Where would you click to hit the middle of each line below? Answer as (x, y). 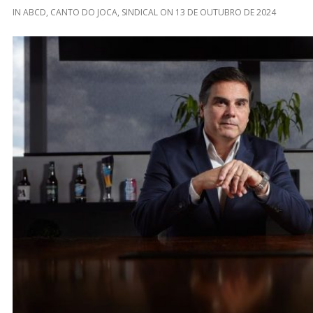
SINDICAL (140, 12)
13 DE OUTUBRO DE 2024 (226, 12)
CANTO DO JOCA (84, 12)
